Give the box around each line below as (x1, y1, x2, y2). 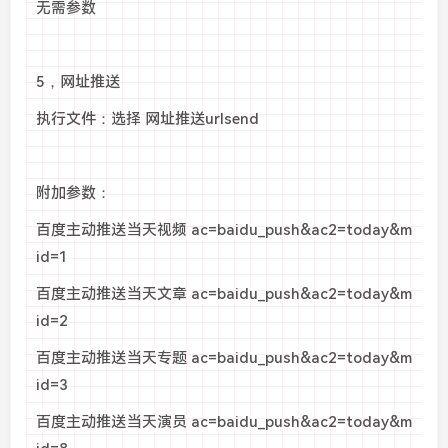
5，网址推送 (36, 73, 120, 92)
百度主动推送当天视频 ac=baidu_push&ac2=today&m (36, 221, 412, 240)
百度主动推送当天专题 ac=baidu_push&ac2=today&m (36, 349, 412, 368)
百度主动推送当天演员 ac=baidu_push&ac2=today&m (36, 413, 412, 432)
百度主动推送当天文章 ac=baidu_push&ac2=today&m (36, 285, 412, 304)
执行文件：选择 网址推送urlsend (36, 110, 259, 129)
